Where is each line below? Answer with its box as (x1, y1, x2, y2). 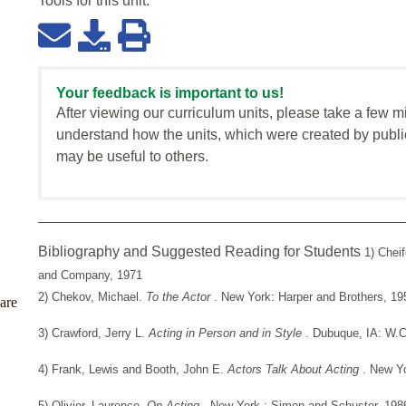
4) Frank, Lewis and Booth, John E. (38, 362, 227, 377)
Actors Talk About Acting (227, 362, 362, 377)
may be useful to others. (56, 149, 208, 165)
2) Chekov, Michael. (38, 290, 146, 304)
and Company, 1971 (38, 268, 142, 283)
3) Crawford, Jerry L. (38, 326, 149, 341)
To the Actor (146, 290, 214, 304)
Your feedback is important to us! (56, 85, 284, 101)
